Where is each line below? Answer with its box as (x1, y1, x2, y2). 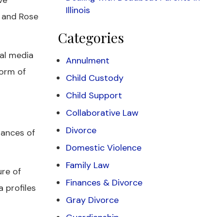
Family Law (66, 159, 109, 171)
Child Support (66, 90, 122, 101)
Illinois (66, 4, 90, 16)
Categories (58, 29, 124, 46)
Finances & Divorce (66, 177, 142, 188)
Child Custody (66, 72, 124, 84)
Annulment (66, 55, 109, 66)
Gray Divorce (66, 194, 119, 206)
